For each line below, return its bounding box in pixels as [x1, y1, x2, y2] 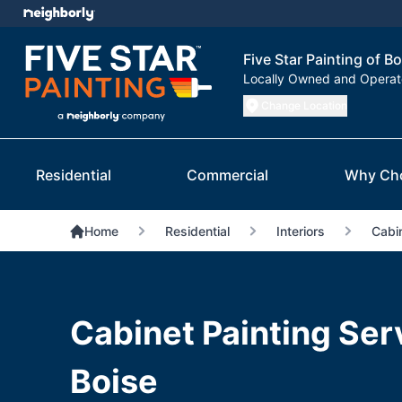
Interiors [275, 223, 325, 240]
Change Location [261, 99, 347, 113]
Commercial [187, 166, 269, 185]
